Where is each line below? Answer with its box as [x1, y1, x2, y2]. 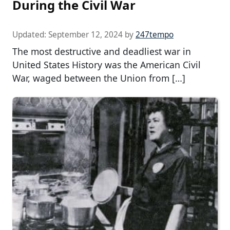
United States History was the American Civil [12, 58, 201, 71]
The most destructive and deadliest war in [12, 45, 191, 57]
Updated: [12, 29, 48, 40]
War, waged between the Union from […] [12, 71, 185, 84]
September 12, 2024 [48, 29, 123, 40]
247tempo [136, 29, 174, 40]
